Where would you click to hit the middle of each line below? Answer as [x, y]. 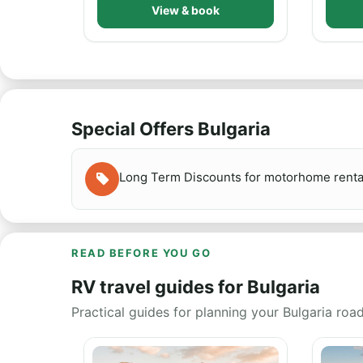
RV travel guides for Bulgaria [196, 287]
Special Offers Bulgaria [171, 129]
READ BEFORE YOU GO [141, 253]
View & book [186, 10]
